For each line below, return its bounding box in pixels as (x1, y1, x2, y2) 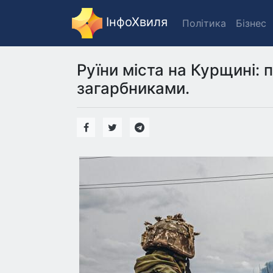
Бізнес (236, 17, 266, 29)
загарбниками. (77, 79, 190, 97)
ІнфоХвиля (102, 15, 168, 30)
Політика (182, 17, 226, 29)
